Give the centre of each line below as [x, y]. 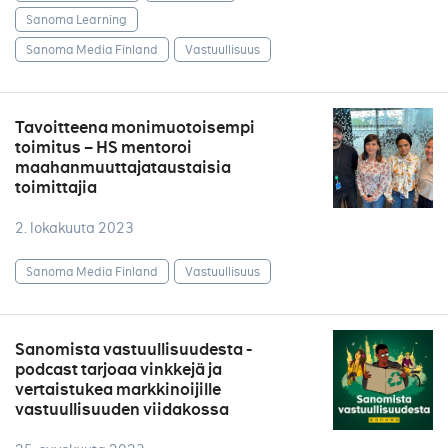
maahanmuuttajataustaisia [123, 167]
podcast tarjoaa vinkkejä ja [118, 369]
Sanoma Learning [76, 19]
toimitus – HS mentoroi [103, 147]
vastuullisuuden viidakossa [122, 409]
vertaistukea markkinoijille [118, 389]
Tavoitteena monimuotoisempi [135, 127]
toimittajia [56, 187]
